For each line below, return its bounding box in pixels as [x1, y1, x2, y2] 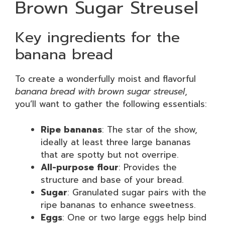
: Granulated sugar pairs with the [67, 185, 206, 199]
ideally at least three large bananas [41, 135, 191, 149]
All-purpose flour [41, 160, 119, 174]
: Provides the [119, 160, 177, 174]
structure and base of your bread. [41, 173, 184, 186]
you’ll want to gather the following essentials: [15, 97, 207, 110]
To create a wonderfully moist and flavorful [15, 72, 196, 85]
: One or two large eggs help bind [62, 210, 206, 224]
